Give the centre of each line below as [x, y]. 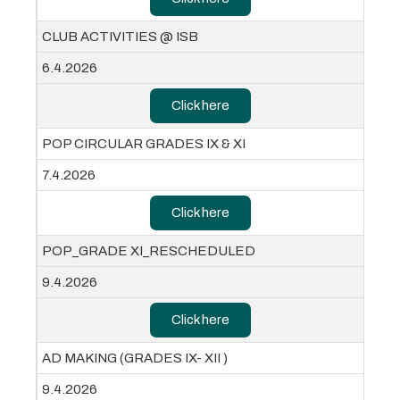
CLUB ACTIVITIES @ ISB [120, 37]
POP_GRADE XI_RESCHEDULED [149, 251]
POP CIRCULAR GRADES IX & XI [144, 144]
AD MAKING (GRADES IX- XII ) [135, 358]
